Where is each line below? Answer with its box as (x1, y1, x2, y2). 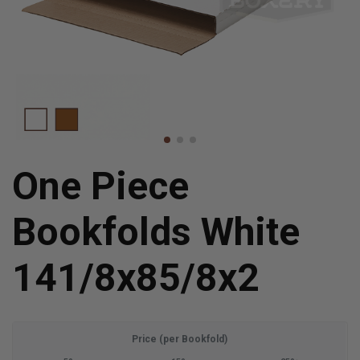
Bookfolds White (12, 209, 300, 255)
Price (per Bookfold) (131, 333, 227, 345)
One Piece (12, 163, 189, 209)
